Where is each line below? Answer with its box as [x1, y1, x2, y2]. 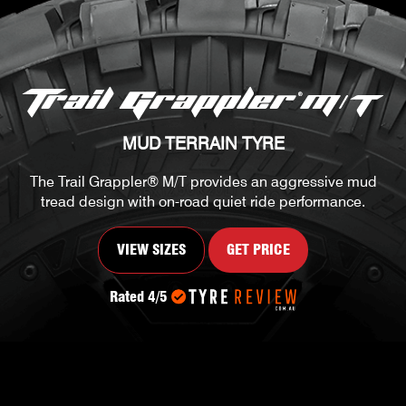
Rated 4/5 [109, 288, 168, 305]
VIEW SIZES [117, 241, 186, 258]
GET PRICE [227, 241, 290, 258]
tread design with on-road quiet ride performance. [41, 193, 365, 210]
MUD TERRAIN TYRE [121, 133, 285, 153]
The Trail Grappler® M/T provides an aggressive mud [29, 173, 377, 190]
